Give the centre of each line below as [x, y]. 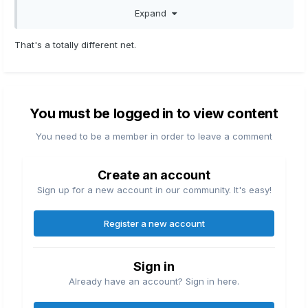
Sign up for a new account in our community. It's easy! [154, 190]
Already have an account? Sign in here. [154, 282]
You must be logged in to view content [154, 114]
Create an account [154, 175]
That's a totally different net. [78, 44]
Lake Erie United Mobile [215, 262]
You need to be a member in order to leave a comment [154, 136]
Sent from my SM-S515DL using [97, 262]
